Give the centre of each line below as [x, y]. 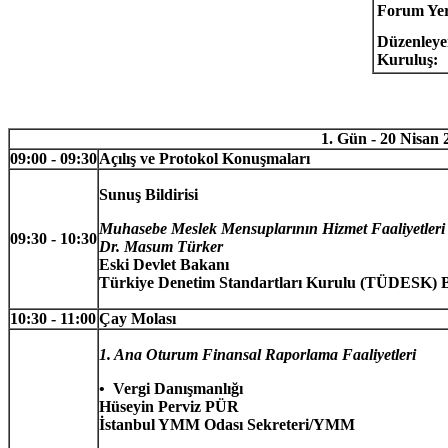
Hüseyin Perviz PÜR [169, 406]
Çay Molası [137, 318]
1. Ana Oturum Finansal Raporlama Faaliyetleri [257, 354]
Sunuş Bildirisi [148, 194]
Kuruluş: [407, 59]
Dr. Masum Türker [161, 246]
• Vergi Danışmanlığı [171, 388]
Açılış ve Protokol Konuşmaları [204, 158]
